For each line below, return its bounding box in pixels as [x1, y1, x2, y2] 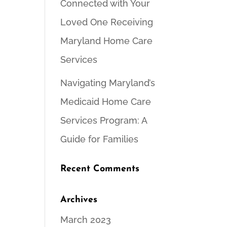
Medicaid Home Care [60, 96, 152, 107]
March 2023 [60, 214, 111, 225]
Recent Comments [60, 164, 140, 174]
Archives [60, 195, 98, 205]
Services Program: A [60, 115, 147, 126]
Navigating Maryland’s [60, 78, 156, 88]
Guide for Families [60, 134, 139, 144]
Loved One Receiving [60, 17, 154, 27]
